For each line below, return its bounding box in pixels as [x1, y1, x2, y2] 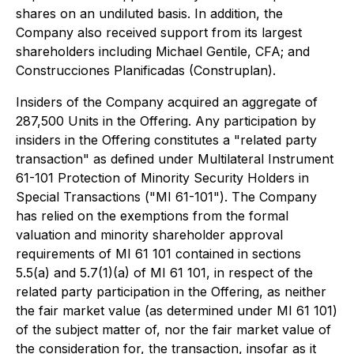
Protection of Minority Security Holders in [58, 170, 309, 186]
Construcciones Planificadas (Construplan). [16, 62, 276, 78]
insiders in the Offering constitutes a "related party [16, 132, 317, 148]
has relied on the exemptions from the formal [16, 208, 288, 224]
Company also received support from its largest [16, 24, 302, 40]
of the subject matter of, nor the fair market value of [16, 322, 331, 337]
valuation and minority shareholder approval [16, 227, 283, 243]
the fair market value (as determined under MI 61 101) [16, 303, 337, 318]
